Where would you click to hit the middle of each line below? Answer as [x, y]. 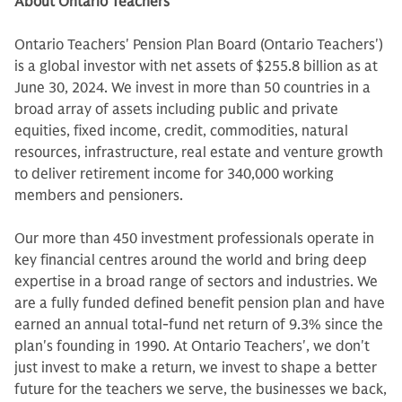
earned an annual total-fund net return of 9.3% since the [199, 325]
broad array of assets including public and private [176, 109]
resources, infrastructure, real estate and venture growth [199, 153]
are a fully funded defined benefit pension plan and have [200, 303]
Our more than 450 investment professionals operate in [194, 239]
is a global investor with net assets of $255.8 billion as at [196, 66]
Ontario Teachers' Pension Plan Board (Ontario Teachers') [199, 45]
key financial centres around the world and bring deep [191, 260]
